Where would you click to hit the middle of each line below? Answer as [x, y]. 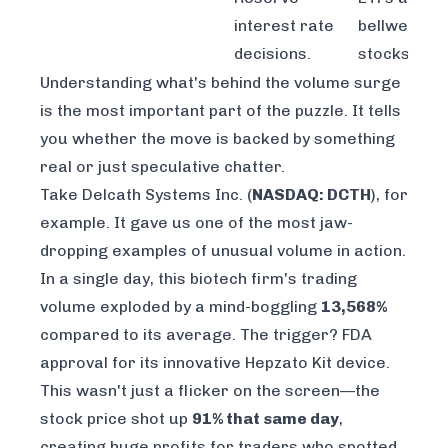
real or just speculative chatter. [162, 167]
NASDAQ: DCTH [311, 195]
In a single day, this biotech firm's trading [198, 279]
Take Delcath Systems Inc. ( [146, 195]
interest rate [284, 26]
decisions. [272, 54]
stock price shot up [116, 419]
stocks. [386, 54]
